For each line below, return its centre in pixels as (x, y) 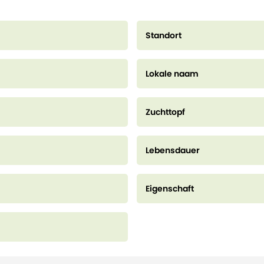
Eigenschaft (169, 189)
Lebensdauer (172, 150)
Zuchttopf (165, 112)
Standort (163, 35)
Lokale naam (172, 74)
